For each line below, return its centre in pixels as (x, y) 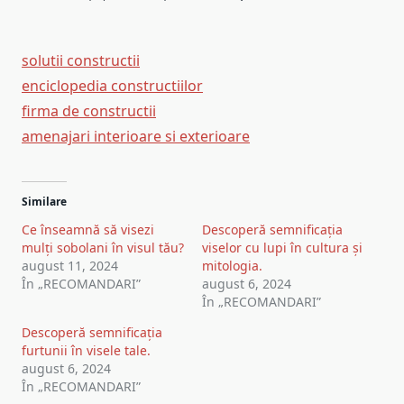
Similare (44, 201)
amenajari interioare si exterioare (136, 136)
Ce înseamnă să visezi (88, 229)
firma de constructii (89, 110)
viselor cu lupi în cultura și (282, 247)
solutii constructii (81, 60)
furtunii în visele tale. (86, 350)
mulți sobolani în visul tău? (103, 247)
